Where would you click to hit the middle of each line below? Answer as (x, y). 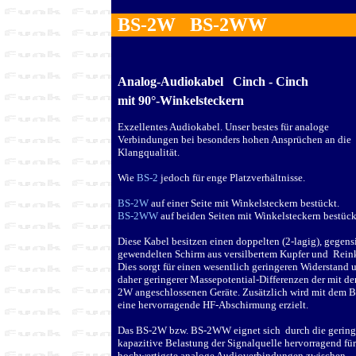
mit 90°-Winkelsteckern (181, 100)
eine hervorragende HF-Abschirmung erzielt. (213, 304)
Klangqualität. (149, 152)
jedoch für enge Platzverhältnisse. (232, 177)
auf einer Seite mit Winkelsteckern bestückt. (244, 203)
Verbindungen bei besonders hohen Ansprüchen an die (234, 139)
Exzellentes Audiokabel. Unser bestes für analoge (223, 126)
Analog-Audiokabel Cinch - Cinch (213, 81)
